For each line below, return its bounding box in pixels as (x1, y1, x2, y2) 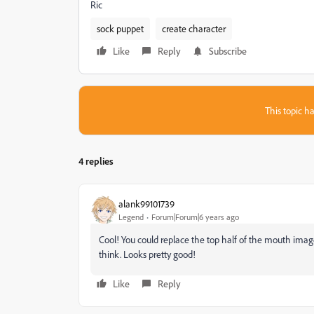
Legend (118, 211, 144, 222)
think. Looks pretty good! (99, 248, 196, 260)
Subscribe (209, 45, 247, 57)
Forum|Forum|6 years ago (151, 211, 239, 222)
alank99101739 (118, 197, 175, 210)
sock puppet (97, 22, 144, 34)
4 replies (78, 155, 114, 167)
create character (162, 22, 226, 34)
